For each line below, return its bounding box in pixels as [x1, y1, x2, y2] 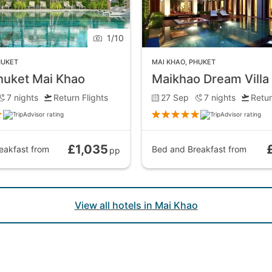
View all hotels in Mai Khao [74, 199, 198, 211]
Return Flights [53, 92, 109, 103]
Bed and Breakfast [151, 144, 226, 155]
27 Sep [160, 92, 189, 103]
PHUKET [188, 57, 216, 66]
